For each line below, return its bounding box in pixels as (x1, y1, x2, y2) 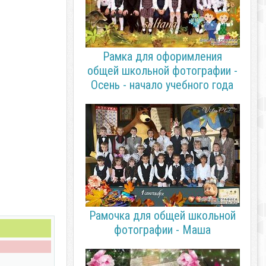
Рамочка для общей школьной (88, 208, 236, 223)
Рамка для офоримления (102, 49, 222, 64)
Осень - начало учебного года (91, 78, 233, 92)
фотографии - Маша (113, 223, 211, 237)
